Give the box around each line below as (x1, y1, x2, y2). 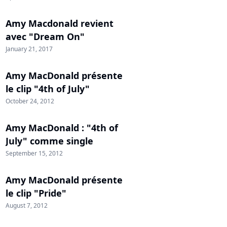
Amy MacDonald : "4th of (6, 122, 118, 134)
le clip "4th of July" (6, 83, 90, 95)
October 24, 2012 (6, 97, 54, 105)
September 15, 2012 (6, 149, 63, 158)
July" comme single (6, 135, 93, 147)
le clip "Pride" (6, 187, 66, 199)
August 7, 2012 (6, 201, 48, 210)
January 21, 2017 (6, 45, 53, 53)
